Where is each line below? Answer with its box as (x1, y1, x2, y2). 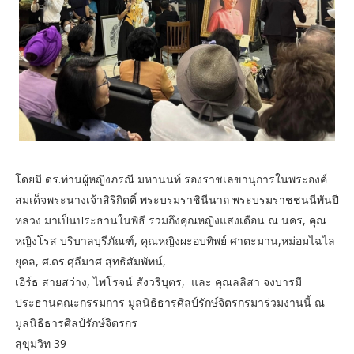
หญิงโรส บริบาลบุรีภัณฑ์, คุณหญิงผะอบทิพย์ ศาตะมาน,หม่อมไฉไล (14, 232, 335, 248)
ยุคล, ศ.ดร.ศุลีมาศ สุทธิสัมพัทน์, (14, 253, 166, 269)
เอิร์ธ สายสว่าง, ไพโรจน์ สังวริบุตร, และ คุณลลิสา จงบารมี (14, 273, 302, 289)
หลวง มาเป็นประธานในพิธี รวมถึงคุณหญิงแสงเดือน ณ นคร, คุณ (14, 212, 326, 228)
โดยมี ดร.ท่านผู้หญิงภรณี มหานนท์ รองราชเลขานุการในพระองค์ (14, 171, 327, 186)
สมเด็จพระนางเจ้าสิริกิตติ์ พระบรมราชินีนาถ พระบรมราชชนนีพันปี (14, 191, 339, 207)
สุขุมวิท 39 (14, 335, 66, 351)
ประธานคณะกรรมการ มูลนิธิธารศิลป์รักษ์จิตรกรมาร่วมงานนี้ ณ (14, 294, 325, 310)
